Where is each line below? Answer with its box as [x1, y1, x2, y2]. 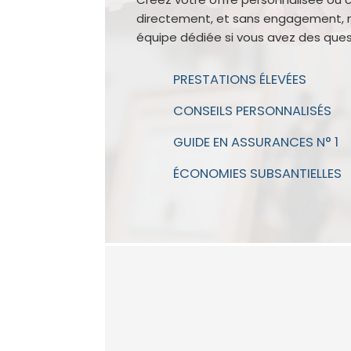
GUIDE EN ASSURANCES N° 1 [173, 133, 339, 152]
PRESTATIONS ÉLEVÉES [173, 71, 307, 89]
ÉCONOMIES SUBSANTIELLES [173, 165, 342, 183]
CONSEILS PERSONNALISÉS [173, 102, 332, 121]
